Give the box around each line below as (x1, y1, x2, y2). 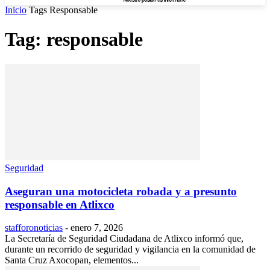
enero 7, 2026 (71, 222, 123, 233)
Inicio (5, 5, 27, 15)
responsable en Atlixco (5, 198, 115, 211)
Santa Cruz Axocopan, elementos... (5, 255, 139, 266)
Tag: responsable (5, 28, 143, 51)
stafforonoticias (5, 222, 63, 233)
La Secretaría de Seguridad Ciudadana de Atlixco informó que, (5, 233, 243, 244)
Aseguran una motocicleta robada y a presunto (5, 184, 237, 198)
